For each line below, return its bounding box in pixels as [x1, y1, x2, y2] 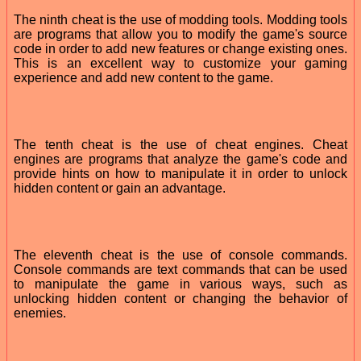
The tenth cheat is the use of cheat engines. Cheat [14, 137, 347, 151]
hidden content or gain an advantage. [14, 180, 226, 195]
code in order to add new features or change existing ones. [14, 41, 347, 56]
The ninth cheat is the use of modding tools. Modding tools [14, 12, 347, 27]
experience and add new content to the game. [14, 70, 273, 85]
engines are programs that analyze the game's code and [14, 151, 347, 166]
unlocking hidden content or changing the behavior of [14, 291, 347, 305]
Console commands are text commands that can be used [14, 262, 347, 276]
